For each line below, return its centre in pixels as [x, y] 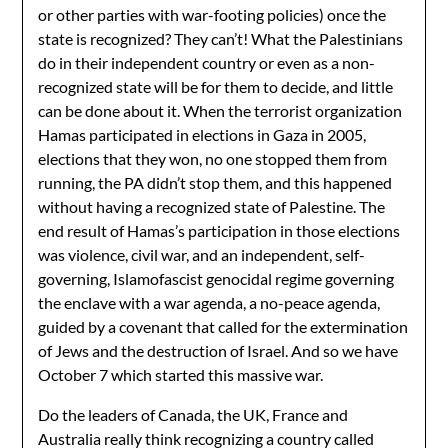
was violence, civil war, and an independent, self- [202, 254]
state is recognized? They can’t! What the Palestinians [221, 38]
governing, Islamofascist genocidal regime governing [216, 278]
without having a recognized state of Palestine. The [212, 206]
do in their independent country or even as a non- [207, 62]
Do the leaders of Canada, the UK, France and [193, 414]
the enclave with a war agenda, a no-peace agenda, [209, 302]
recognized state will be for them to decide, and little [216, 86]
